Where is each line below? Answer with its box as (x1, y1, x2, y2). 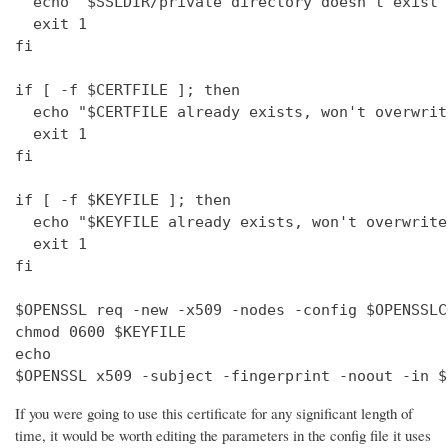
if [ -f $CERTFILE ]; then (15, 80, 240, 99)
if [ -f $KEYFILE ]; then (15, 190, 231, 209)
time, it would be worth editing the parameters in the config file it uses (15, 424, 431, 445)
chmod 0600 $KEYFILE (15, 322, 186, 341)
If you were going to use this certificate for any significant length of (15, 402, 413, 423)
